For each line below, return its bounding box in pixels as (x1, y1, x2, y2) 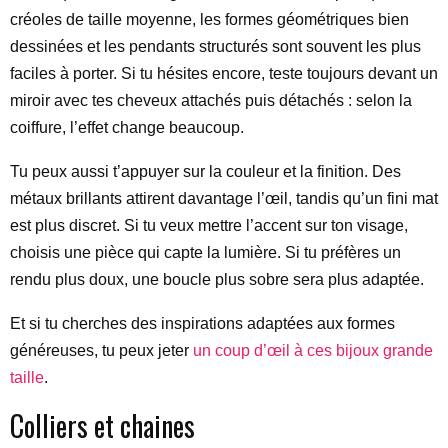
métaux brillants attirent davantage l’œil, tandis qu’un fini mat (10, 190, 438, 207)
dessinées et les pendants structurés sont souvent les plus (10, 38, 421, 55)
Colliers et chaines (10, 405, 195, 446)
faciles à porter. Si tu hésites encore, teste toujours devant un (10, 65, 438, 82)
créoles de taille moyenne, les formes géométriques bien (10, 11, 409, 28)
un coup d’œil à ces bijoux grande (193, 342, 433, 359)
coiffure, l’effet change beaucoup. (10, 119, 244, 136)
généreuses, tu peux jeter (10, 342, 193, 359)
